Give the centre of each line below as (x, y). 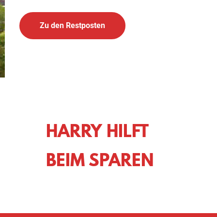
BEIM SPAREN (100, 160)
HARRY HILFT (97, 131)
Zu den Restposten (72, 25)
